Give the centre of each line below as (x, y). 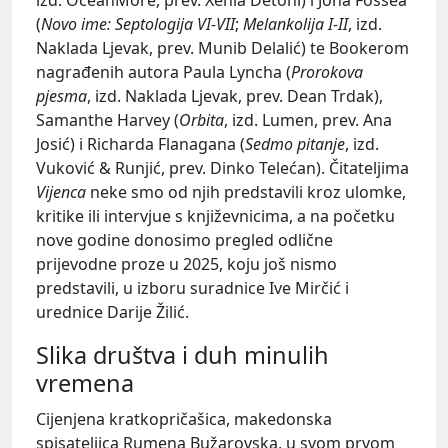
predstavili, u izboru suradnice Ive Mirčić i (192, 287)
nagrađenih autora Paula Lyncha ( (163, 71)
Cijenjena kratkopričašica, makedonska (184, 418)
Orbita (201, 119)
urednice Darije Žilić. (112, 311)
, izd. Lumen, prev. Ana (308, 119)
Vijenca (61, 191)
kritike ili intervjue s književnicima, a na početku (215, 215)
